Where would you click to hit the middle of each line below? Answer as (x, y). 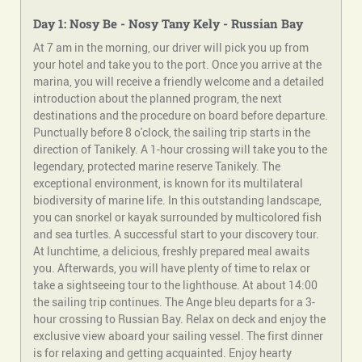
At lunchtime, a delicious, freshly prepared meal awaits (171, 251)
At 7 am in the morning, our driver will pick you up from (171, 48)
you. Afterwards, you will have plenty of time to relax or (172, 268)
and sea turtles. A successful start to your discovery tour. (176, 234)
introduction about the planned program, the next (158, 99)
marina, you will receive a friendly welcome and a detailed (179, 82)
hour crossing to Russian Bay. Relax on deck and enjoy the (179, 319)
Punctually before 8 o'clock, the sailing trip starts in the (172, 133)
